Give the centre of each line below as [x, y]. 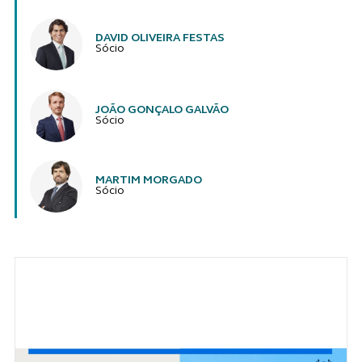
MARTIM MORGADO [148, 181]
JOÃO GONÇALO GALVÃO [162, 111]
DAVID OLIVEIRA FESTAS [160, 39]
